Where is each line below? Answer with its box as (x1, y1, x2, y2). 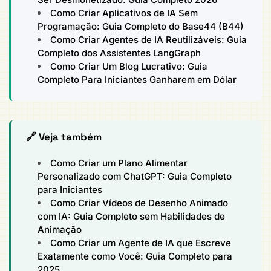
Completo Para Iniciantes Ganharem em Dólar (38, 73, 237, 85)
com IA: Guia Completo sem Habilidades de (38, 211, 226, 223)
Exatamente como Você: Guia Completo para (38, 250, 233, 263)
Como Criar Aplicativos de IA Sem (50, 7, 198, 19)
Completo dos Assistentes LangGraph (38, 47, 201, 59)
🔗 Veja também (26, 129, 102, 143)
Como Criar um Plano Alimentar (50, 157, 188, 169)
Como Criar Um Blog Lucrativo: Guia (50, 60, 208, 72)
